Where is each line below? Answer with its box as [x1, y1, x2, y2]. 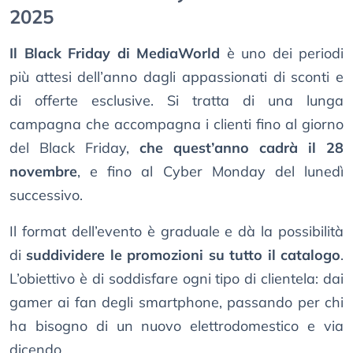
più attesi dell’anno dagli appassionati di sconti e [9, 68, 344, 87]
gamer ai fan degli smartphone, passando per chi [9, 293, 344, 312]
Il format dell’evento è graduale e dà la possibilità [9, 222, 344, 241]
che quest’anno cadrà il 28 [139, 139, 344, 158]
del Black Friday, [9, 139, 139, 158]
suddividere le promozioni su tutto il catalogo [26, 246, 341, 265]
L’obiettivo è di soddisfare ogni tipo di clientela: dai [9, 269, 344, 288]
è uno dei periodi [220, 44, 344, 63]
